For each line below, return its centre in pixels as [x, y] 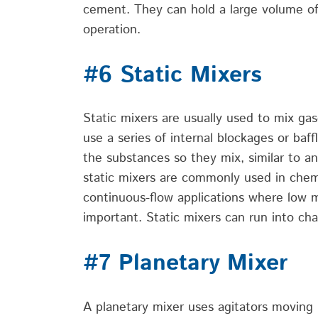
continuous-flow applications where [185, 198]
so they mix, [209, 159]
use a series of [127, 139]
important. [115, 218]
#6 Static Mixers [172, 75]
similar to [274, 159]
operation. [112, 29]
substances [138, 159]
